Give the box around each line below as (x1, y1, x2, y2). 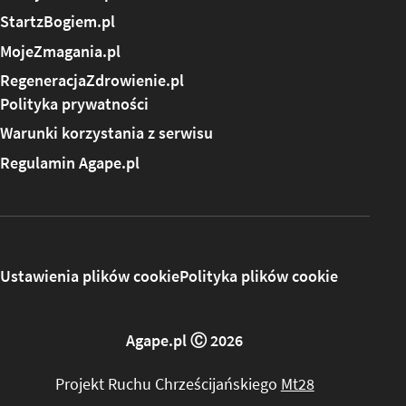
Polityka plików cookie (179, 266, 338, 287)
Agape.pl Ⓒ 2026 (126, 331, 244, 352)
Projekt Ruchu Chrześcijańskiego (54, 374, 281, 395)
